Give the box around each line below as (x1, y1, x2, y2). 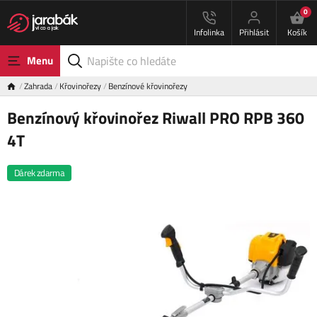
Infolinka (194, 25, 224, 39)
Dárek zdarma (14, 166, 65, 180)
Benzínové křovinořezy (108, 79, 188, 93)
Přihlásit (239, 25, 269, 39)
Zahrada (24, 79, 52, 93)
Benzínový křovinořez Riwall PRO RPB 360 (7, 105, 304, 130)
